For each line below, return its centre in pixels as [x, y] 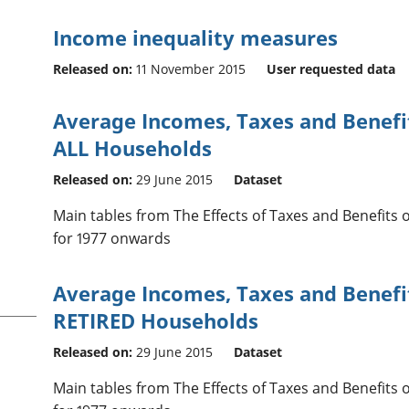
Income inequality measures [195, 37]
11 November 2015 [190, 68]
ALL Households [132, 147]
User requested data [330, 68]
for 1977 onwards [111, 238]
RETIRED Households [155, 320]
